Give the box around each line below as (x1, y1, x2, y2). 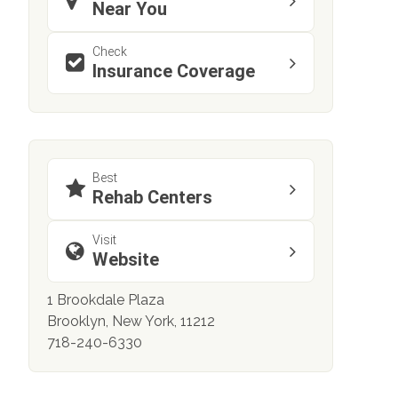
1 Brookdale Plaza (47, 291, 164, 309)
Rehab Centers (92, 187, 212, 209)
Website (92, 249, 159, 271)
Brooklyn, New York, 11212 (47, 313, 215, 330)
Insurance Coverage (92, 60, 255, 83)
